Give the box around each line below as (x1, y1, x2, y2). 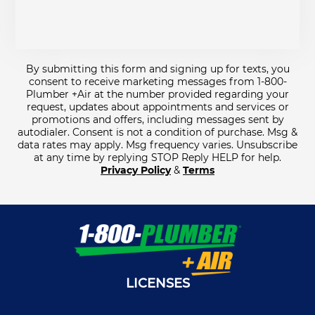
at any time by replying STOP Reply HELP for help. (34, 150, 281, 164)
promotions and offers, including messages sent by (31, 112, 284, 126)
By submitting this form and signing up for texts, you (25, 62, 290, 75)
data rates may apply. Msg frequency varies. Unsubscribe (18, 138, 297, 151)
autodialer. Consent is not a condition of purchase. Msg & (18, 125, 297, 139)
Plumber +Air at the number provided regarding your (26, 87, 289, 101)
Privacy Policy (101, 163, 171, 176)
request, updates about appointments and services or (26, 100, 289, 113)
